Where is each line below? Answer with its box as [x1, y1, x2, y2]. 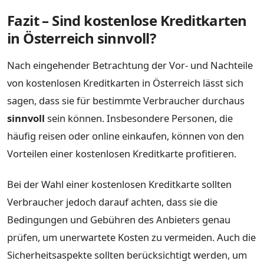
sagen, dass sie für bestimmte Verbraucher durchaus [7, 94, 245, 108]
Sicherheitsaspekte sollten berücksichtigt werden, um [7, 247, 247, 262]
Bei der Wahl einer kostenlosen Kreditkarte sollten [7, 177, 232, 191]
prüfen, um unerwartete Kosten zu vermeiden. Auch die [7, 230, 256, 244]
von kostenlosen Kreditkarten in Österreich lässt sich [7, 76, 243, 90]
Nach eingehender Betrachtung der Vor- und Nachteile [7, 58, 253, 72]
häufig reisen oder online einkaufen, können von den [7, 129, 244, 143]
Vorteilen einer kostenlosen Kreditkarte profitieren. [7, 147, 236, 161]
